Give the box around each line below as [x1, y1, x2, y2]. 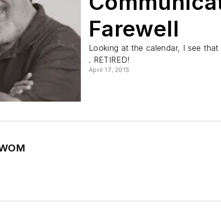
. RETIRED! [88, 55, 130, 65]
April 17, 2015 [88, 66, 130, 74]
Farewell [88, 15, 179, 42]
